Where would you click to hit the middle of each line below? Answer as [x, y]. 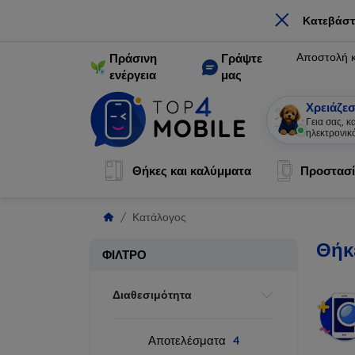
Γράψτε [242, 58]
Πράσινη [133, 58]
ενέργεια [133, 75]
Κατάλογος [159, 217]
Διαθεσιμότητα [152, 294]
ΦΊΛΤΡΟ [124, 255]
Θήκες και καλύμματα [191, 171]
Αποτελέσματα [188, 340]
